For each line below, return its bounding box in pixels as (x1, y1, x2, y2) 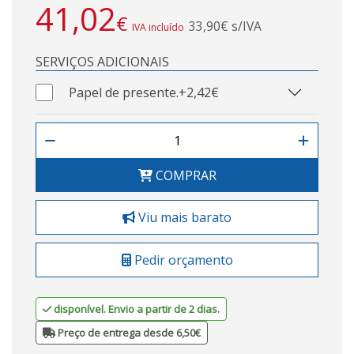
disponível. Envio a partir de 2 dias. (54, 302, 220, 316)
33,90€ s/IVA (189, 17, 262, 35)
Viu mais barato (135, 209, 232, 226)
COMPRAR (152, 167, 217, 184)
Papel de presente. (69, 84, 179, 101)
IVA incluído (132, 21, 184, 34)
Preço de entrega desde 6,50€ (55, 326, 201, 340)
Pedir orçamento (130, 251, 233, 269)
